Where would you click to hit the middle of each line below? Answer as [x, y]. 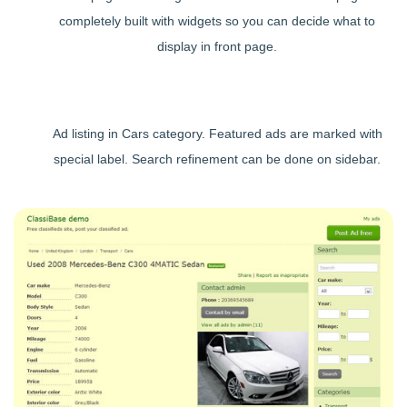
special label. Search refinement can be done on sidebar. [217, 159]
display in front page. [217, 46]
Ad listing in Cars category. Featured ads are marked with [217, 133]
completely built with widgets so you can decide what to [217, 20]
